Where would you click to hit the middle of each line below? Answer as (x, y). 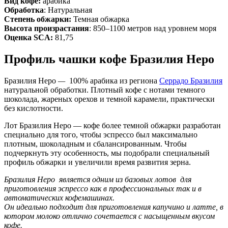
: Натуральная (68, 10)
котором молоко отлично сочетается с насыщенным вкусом (109, 216)
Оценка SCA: (28, 38)
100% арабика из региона (114, 81)
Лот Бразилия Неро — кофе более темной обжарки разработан (112, 126)
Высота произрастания (47, 28)
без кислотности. (34, 108)
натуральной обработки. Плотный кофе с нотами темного (105, 90)
